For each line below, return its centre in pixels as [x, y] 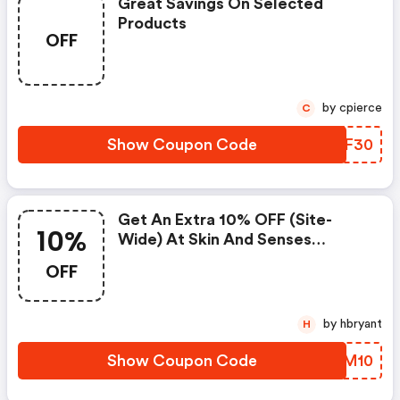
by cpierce [361, 108]
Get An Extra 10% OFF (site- [225, 220]
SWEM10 [340, 361]
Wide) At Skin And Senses [215, 239]
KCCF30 [341, 145]
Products [152, 23]
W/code [150, 259]
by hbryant [361, 324]
